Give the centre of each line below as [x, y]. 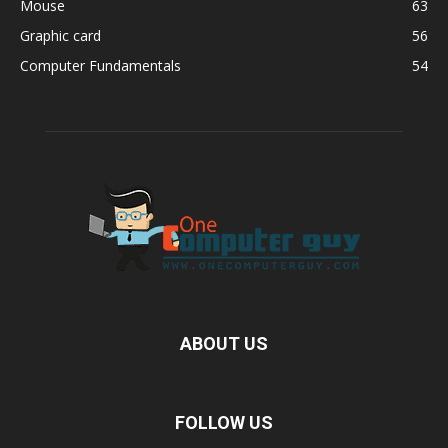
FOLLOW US [224, 422]
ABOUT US [224, 343]
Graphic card [60, 35]
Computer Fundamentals [100, 65]
